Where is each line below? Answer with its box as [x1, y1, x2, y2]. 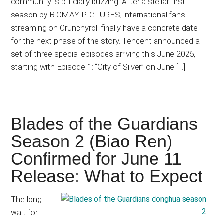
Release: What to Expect [11, 166, 203, 186]
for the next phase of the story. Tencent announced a [11, 36, 200, 46]
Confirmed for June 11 [11, 149, 182, 169]
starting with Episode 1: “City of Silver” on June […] [11, 62, 186, 72]
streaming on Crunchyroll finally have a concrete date [11, 23, 198, 33]
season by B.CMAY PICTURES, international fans [11, 10, 186, 20]
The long [11, 194, 42, 204]
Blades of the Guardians [11, 114, 198, 134]
